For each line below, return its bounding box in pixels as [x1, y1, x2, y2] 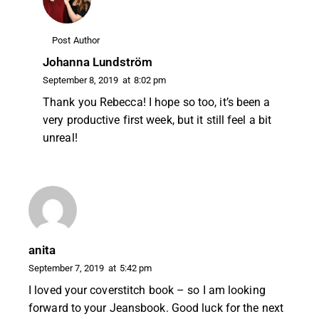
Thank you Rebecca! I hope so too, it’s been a [43, 95, 271, 109]
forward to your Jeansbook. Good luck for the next [28, 300, 283, 315]
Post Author [52, 34, 100, 46]
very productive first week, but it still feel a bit [43, 113, 272, 127]
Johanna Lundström [43, 55, 152, 70]
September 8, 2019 [43, 75, 118, 86]
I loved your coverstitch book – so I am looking [28, 283, 266, 297]
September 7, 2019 [28, 263, 104, 274]
